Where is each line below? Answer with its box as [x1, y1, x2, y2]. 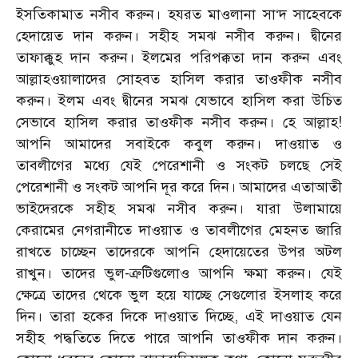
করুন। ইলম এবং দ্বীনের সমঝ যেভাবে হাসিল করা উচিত [16, 92, 342, 109]
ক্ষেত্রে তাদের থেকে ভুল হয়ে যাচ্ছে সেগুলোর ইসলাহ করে [16, 286, 342, 304]
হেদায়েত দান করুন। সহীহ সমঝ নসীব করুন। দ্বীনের [16, 27, 342, 45]
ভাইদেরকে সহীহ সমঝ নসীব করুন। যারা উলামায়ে [16, 200, 342, 217]
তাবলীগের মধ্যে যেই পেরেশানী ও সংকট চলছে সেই [16, 157, 342, 174]
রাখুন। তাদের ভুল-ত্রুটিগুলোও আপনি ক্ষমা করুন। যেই [16, 265, 342, 282]
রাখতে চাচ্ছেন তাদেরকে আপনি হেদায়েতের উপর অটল [16, 243, 342, 261]
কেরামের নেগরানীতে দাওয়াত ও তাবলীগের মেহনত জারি [16, 221, 342, 239]
